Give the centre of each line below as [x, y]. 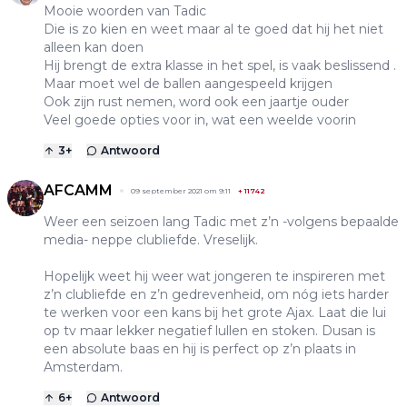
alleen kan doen [94, 48]
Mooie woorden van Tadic [125, 11]
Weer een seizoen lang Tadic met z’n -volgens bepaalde [221, 222]
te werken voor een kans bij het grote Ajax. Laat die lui [215, 313]
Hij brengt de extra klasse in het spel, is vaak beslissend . [220, 66]
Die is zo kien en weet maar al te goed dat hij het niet [213, 30]
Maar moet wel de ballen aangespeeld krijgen [188, 84]
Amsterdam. [83, 367]
